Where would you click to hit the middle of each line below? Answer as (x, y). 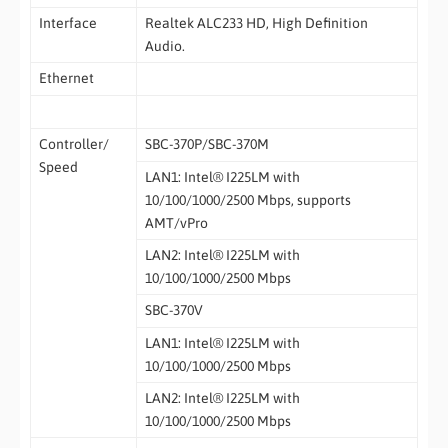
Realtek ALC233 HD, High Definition (256, 22)
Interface (67, 22)
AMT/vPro (176, 222)
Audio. (164, 45)
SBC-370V (173, 309)
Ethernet (66, 77)
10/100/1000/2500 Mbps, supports (247, 199)
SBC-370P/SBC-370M (206, 143)
